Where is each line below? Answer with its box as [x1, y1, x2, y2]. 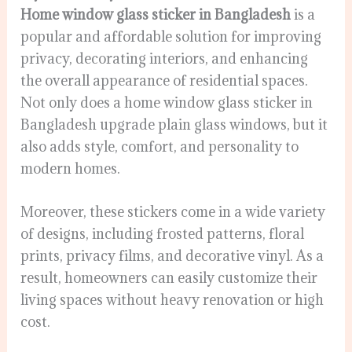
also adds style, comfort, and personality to [20, 137, 299, 156]
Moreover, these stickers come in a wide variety [20, 203, 326, 222]
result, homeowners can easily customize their [20, 269, 318, 288]
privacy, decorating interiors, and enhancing [20, 49, 309, 68]
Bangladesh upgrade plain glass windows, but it [20, 115, 328, 134]
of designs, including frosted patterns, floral [20, 225, 305, 244]
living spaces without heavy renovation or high [20, 291, 324, 310]
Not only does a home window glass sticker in [20, 93, 313, 112]
